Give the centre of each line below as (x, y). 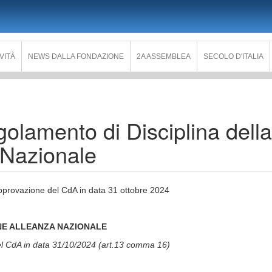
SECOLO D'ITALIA (234, 56)
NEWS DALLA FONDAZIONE (76, 56)
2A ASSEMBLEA (164, 56)
